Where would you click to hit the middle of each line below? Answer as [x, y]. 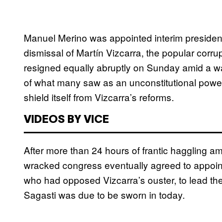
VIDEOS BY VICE [66, 120]
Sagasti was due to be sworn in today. [104, 195]
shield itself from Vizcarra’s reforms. [99, 97]
